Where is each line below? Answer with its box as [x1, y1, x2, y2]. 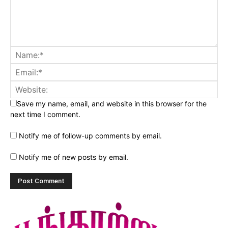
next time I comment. [10, 109, 80, 119]
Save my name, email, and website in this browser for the [17, 99, 207, 108]
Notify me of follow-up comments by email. [19, 131, 162, 140]
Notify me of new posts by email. [19, 152, 128, 161]
